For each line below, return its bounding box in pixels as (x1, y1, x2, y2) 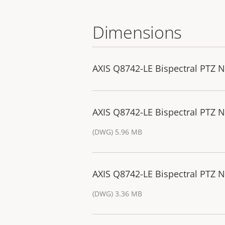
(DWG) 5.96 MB (92, 127, 142, 137)
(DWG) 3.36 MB (92, 188, 142, 198)
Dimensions (92, 20, 182, 44)
